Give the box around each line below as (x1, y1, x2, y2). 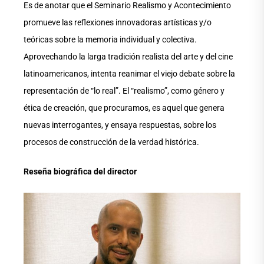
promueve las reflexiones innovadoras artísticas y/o (24, 18, 212, 28)
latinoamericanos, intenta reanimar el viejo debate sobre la (24, 69, 235, 79)
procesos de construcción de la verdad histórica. (24, 137, 199, 147)
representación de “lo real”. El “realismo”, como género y (24, 86, 225, 96)
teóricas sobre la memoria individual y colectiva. (24, 35, 197, 45)
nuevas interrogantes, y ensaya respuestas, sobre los (24, 120, 216, 130)
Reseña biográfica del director (24, 167, 137, 177)
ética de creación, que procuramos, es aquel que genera (24, 103, 225, 113)
